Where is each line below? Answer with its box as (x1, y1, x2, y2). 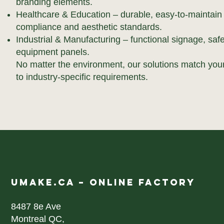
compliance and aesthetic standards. (15, 22, 162, 32)
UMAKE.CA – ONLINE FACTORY (10, 176, 195, 188)
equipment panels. (15, 47, 89, 57)
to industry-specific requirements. (15, 72, 148, 82)
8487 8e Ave (10, 201, 63, 211)
